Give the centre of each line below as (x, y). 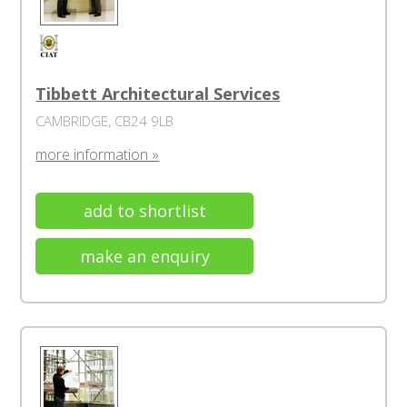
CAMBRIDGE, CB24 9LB (105, 121)
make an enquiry (144, 256)
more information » (98, 154)
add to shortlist (144, 211)
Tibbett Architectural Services (158, 94)
